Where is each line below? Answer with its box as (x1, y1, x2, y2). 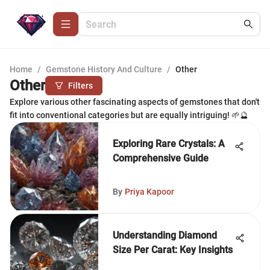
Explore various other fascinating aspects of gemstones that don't (10, 97, 260, 107)
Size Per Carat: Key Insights (113, 244, 233, 256)
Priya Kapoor (125, 187, 174, 196)
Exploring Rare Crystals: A (113, 138, 225, 149)
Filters (68, 81, 93, 90)
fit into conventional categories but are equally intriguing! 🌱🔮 (10, 110, 248, 120)
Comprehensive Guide (113, 152, 209, 164)
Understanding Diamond (113, 230, 217, 241)
